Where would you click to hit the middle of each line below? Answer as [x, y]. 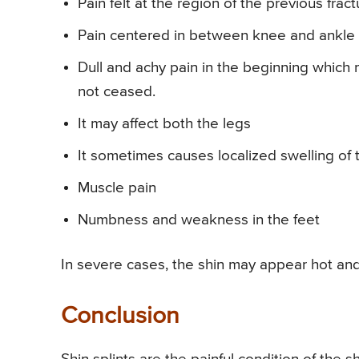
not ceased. [117, 92]
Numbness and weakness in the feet [199, 220]
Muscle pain [117, 188]
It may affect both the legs [164, 124]
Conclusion [120, 317]
